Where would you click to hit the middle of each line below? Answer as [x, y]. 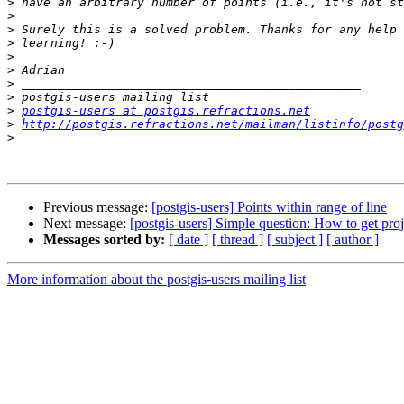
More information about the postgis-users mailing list [156, 280]
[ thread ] [238, 240]
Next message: [87, 224]
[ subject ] [295, 240]
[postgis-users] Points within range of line [269, 207]
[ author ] [353, 240]
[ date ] [188, 240]
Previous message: [97, 207]
